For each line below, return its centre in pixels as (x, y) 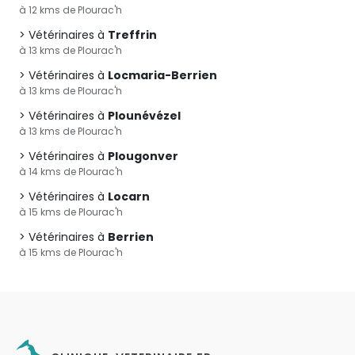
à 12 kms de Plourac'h (71, 10)
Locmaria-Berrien (162, 75)
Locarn (129, 197)
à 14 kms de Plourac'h (71, 172)
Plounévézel (144, 116)
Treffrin (132, 35)
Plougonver (143, 156)
